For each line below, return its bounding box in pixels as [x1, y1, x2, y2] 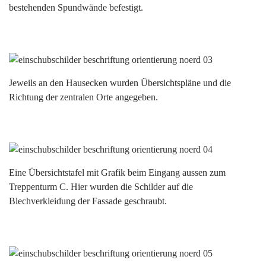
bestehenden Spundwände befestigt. [9, 2, 143, 12]
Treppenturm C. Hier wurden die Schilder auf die [9, 182, 193, 192]
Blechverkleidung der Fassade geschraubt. [9, 196, 167, 206]
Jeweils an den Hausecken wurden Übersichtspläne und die [9, 78, 231, 88]
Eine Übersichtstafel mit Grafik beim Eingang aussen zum [9, 167, 226, 178]
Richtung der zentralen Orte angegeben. [9, 92, 158, 102]
